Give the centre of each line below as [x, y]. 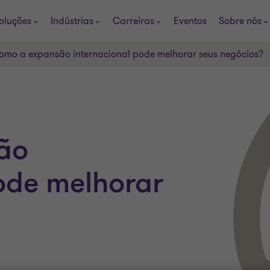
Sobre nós [240, 21]
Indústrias [72, 21]
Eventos [190, 21]
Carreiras [133, 21]
